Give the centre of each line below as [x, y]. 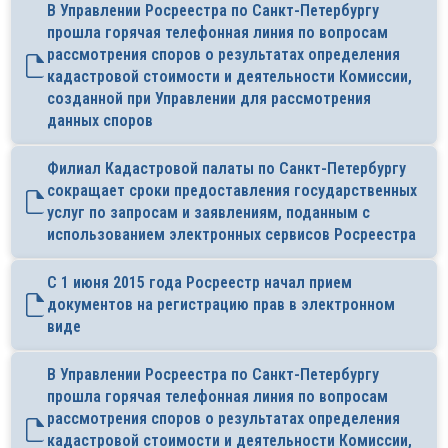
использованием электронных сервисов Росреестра [231, 235]
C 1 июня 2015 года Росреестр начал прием [199, 283]
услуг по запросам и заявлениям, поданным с [208, 213]
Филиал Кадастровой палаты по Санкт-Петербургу [226, 169]
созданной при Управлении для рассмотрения [209, 99]
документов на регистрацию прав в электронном [221, 305]
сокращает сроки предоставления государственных [232, 191]
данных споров [100, 121]
